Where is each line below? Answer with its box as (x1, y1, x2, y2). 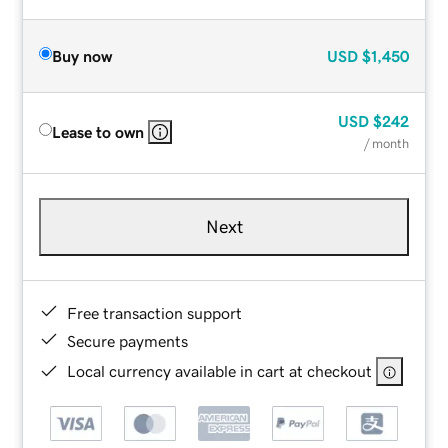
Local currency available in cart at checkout (67, 362, 373, 379)
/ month (363, 136, 409, 150)
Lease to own (52, 123, 145, 140)
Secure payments (67, 332, 189, 349)
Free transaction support (67, 304, 243, 321)
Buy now (52, 47, 113, 64)
